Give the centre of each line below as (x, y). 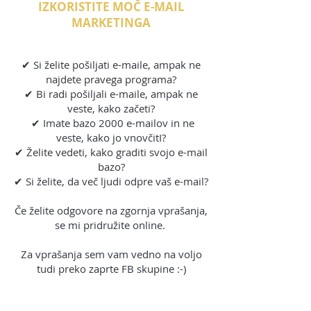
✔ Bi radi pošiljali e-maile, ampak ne (111, 94)
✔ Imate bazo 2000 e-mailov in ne (111, 123)
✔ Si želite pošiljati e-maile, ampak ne (111, 65)
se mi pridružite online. (111, 225)
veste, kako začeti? (111, 109)
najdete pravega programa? (111, 79)
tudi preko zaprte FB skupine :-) (111, 269)
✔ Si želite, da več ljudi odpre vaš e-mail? (111, 182)
